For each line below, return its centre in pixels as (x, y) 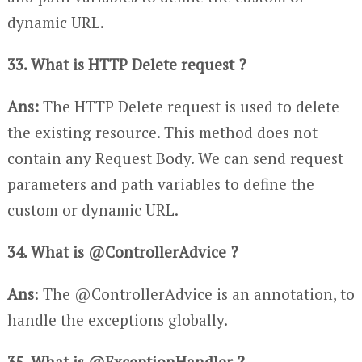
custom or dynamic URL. (93, 209)
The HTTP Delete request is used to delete (189, 106)
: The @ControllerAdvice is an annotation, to (194, 293)
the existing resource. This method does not (162, 132)
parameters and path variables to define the (160, 183)
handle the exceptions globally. (117, 319)
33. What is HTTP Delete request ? (126, 64)
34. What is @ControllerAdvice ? (122, 251)
